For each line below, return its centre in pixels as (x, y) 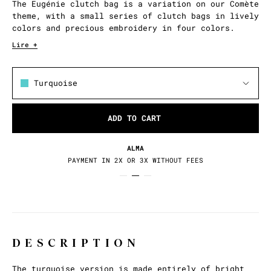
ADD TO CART (135, 118)
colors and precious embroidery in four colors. (123, 28)
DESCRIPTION (76, 243)
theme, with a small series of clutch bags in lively (135, 16)
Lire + (25, 45)
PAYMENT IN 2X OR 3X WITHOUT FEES (135, 160)
